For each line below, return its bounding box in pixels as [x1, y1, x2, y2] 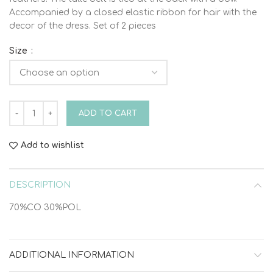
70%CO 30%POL [9, 203, 81, 213]
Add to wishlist [21, 141, 84, 151]
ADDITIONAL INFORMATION [9, 250, 134, 260]
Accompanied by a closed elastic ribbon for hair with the [9, 8, 257, 18]
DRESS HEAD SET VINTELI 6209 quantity [9, 102, 187, 112]
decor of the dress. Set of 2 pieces [9, 21, 156, 31]
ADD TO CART [79, 109, 138, 118]
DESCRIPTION [9, 180, 71, 190]
